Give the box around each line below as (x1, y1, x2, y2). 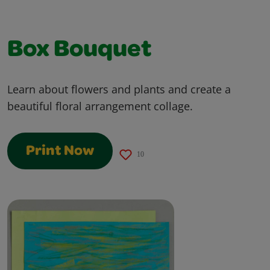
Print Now (26, 144, 94, 159)
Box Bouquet (7, 39, 152, 63)
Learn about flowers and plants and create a (7, 81, 231, 96)
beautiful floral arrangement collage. (7, 98, 193, 113)
